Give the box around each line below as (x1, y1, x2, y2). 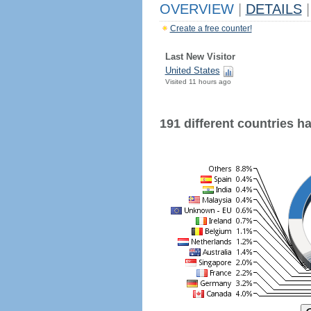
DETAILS (245, 1, 302, 17)
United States (165, 65, 220, 76)
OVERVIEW (159, 1, 238, 17)
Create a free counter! (169, 24, 252, 33)
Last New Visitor (165, 51, 235, 62)
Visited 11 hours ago (165, 78, 231, 85)
